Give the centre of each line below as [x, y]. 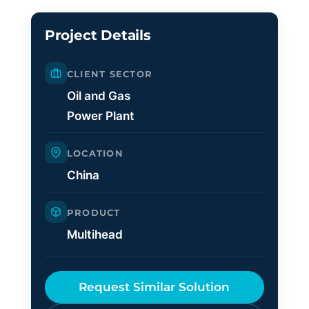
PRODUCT [93, 212]
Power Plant [100, 115]
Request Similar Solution [154, 287]
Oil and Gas [98, 95]
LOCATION [95, 153]
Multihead [94, 234]
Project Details [98, 35]
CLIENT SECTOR [110, 74]
